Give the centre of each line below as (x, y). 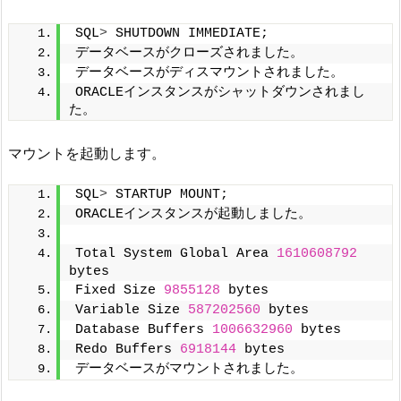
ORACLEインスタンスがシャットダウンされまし (220, 92)
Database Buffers (144, 330)
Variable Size (132, 311)
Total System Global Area (176, 254)
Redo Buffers (128, 350)
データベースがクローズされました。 (189, 53)
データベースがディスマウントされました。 (209, 73)
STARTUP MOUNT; (168, 195)
